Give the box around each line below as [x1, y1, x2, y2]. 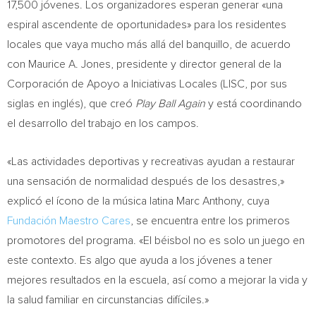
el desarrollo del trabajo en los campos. [7, 118, 199, 129]
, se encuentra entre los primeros [130, 215, 290, 226]
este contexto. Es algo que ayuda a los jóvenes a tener [7, 255, 272, 266]
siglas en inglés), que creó [7, 98, 135, 109]
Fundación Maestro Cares [7, 215, 130, 226]
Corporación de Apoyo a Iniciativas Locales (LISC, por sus [7, 78, 287, 90]
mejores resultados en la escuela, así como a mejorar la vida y [7, 274, 308, 286]
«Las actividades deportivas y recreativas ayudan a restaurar [7, 156, 295, 167]
